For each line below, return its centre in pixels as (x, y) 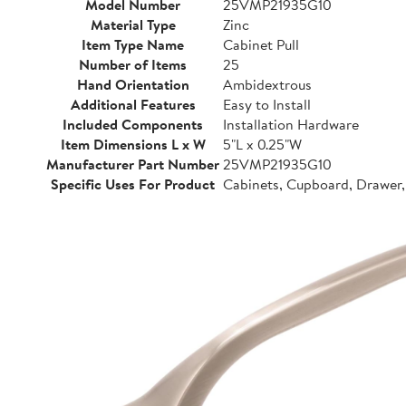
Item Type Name (133, 44)
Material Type (133, 24)
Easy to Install (267, 104)
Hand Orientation (133, 84)
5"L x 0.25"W (262, 144)
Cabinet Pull (261, 44)
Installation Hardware (291, 124)
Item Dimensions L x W (133, 144)
